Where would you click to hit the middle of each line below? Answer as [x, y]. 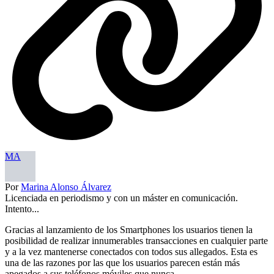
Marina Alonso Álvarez [66, 187]
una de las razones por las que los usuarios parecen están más [122, 262]
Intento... [22, 209]
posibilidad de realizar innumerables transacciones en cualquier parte [136, 240]
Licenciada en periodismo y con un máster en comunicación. [121, 198]
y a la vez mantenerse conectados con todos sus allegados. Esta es [131, 251]
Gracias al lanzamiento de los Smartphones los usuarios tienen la [129, 229]
